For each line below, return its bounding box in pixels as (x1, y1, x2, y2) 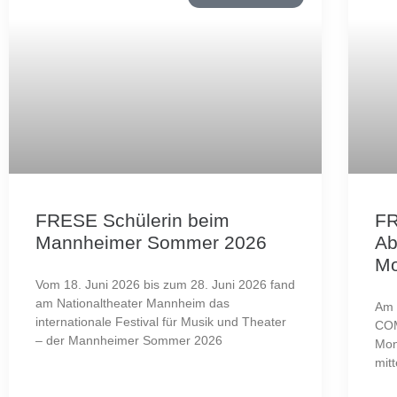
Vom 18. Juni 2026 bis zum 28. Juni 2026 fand (35, 276, 295, 292)
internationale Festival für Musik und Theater (35, 314, 286, 329)
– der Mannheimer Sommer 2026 (35, 332, 222, 347)
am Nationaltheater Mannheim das (35, 295, 230, 310)
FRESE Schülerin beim (35, 209, 230, 230)
